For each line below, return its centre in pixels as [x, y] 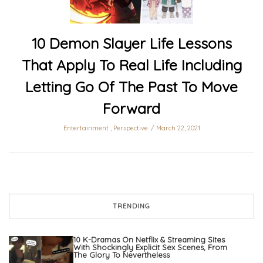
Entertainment [86, 128]
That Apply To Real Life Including [131, 65]
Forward [131, 109]
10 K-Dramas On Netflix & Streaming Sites [149, 240]
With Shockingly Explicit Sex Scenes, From [150, 247]
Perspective [130, 128]
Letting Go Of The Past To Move [131, 87]
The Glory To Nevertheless [122, 255]
